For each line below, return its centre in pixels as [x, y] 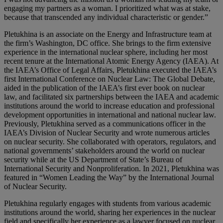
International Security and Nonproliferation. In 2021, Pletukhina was [111, 168]
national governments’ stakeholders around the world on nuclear [104, 150]
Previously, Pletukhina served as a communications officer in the [105, 123]
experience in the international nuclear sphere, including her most [106, 52]
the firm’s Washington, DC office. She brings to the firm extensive [108, 43]
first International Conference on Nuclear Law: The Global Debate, [110, 79]
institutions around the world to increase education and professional [109, 106]
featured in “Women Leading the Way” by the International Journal [109, 177]
